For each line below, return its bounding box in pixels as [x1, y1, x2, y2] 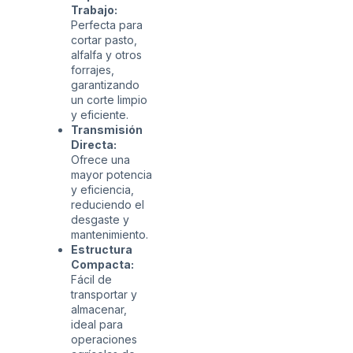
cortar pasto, [71, 33, 137, 47]
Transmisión [71, 123, 143, 137]
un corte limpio [71, 93, 147, 107]
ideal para [71, 318, 123, 332]
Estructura [71, 243, 132, 257]
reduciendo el [71, 198, 144, 212]
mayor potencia [71, 168, 152, 182]
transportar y [71, 288, 137, 302]
